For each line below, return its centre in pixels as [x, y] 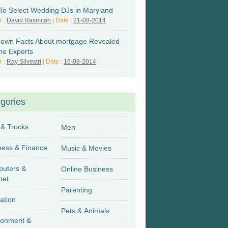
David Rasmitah [29, 20]
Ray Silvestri [24, 62]
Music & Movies [86, 148]
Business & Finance [31, 148]
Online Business [87, 169]
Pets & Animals [85, 211]
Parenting [76, 190]
